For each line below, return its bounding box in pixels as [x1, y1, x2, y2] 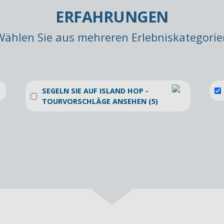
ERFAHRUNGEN [55, 6, 168, 27]
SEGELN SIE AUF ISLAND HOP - [42, 86, 148, 96]
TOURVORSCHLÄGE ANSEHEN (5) [42, 96, 158, 106]
